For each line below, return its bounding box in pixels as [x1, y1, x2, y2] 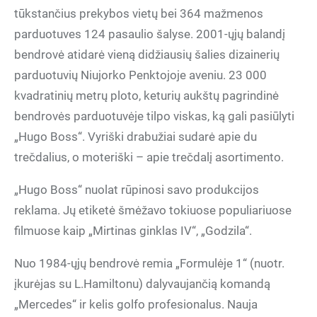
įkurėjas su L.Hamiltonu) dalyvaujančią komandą [14, 277, 270, 291]
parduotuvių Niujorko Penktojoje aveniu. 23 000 [14, 68, 267, 82]
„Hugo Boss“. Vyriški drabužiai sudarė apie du [14, 129, 257, 144]
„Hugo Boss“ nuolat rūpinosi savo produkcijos [14, 183, 259, 197]
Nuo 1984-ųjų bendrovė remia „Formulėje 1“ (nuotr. [14, 256, 284, 270]
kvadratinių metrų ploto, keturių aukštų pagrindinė [14, 88, 279, 103]
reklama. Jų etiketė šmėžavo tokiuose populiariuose [14, 203, 292, 217]
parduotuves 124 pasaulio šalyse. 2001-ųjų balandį [14, 27, 285, 41]
